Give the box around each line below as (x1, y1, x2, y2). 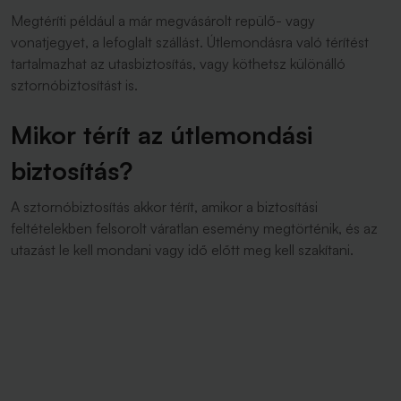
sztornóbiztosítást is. (11, 76, 141, 94)
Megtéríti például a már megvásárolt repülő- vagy (11, 12, 315, 30)
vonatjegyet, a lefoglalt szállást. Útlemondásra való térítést (11, 33, 369, 51)
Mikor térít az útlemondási (11, 119, 312, 150)
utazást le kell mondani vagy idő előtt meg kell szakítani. (11, 241, 354, 259)
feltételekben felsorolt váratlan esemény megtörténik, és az (11, 219, 378, 237)
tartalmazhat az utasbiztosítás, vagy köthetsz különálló (11, 55, 346, 73)
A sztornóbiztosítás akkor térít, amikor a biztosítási (11, 198, 318, 216)
